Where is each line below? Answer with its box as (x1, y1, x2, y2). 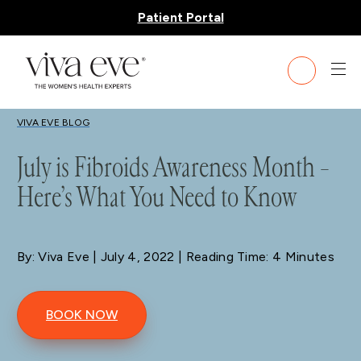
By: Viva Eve (17, 249, 89, 265)
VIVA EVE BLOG (17, 117, 90, 128)
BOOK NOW (46, 307, 118, 323)
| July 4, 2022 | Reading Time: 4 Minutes (89, 249, 334, 265)
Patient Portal (137, 10, 224, 25)
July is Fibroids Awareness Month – (17, 150, 330, 185)
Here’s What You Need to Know (17, 180, 297, 215)
